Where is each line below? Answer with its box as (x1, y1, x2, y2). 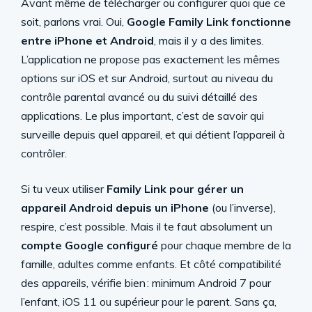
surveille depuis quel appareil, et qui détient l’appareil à (21, 127, 285, 141)
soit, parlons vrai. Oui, (21, 15, 127, 29)
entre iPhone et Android (21, 33, 154, 47)
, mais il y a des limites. (154, 33, 264, 47)
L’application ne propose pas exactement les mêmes (21, 52, 280, 66)
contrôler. (21, 146, 67, 160)
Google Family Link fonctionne (127, 15, 291, 29)
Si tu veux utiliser (21, 182, 107, 196)
